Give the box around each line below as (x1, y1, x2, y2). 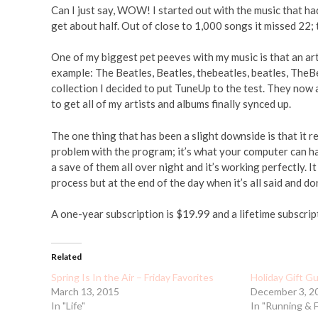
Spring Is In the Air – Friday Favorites (51, 271, 214, 283)
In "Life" (51, 300, 85, 312)
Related (51, 251, 82, 262)
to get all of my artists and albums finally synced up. (51, 97, 291, 110)
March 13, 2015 (51, 285, 119, 297)
